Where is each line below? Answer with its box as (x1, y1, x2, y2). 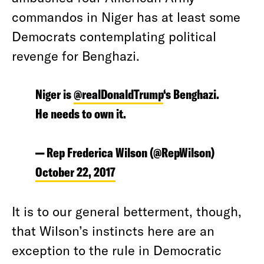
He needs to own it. (35, 105, 126, 122)
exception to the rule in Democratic (12, 242, 222, 258)
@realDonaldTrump (74, 86, 163, 103)
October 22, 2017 (35, 164, 115, 180)
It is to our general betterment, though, (12, 203, 242, 219)
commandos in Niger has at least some (12, 9, 240, 24)
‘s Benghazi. (163, 86, 219, 103)
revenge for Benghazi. (12, 48, 140, 63)
